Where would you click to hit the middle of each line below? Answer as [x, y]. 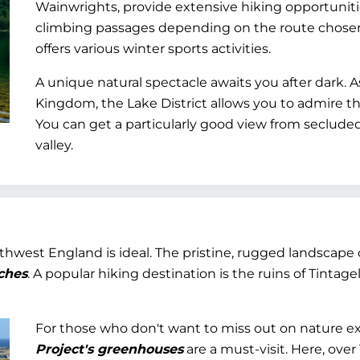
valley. [54, 145]
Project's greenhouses [109, 349]
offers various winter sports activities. [153, 49]
